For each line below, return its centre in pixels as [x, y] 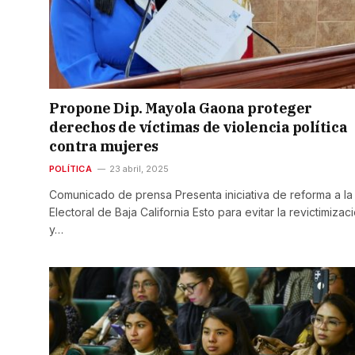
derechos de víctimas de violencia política [198, 127]
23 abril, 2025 [139, 168]
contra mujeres [104, 146]
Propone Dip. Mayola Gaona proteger [181, 108]
